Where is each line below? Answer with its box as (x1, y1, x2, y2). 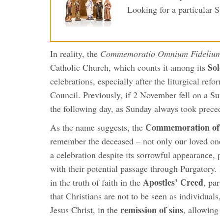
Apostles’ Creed (143, 175, 203, 189)
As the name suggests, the (50, 121, 145, 133)
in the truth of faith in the (50, 176, 143, 188)
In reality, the (50, 47, 100, 59)
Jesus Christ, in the (50, 203, 120, 216)
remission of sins (120, 203, 183, 216)
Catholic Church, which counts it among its (50, 61, 208, 73)
